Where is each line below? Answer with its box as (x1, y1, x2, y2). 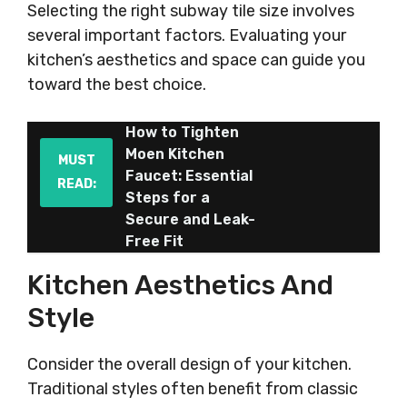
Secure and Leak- (125, 211, 255, 228)
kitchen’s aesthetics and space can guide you (27, 50, 365, 70)
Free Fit (125, 233, 184, 250)
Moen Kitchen (125, 145, 224, 163)
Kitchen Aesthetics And (27, 269, 333, 302)
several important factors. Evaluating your (27, 25, 346, 45)
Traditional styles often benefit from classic (27, 379, 358, 399)
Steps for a (125, 189, 210, 206)
